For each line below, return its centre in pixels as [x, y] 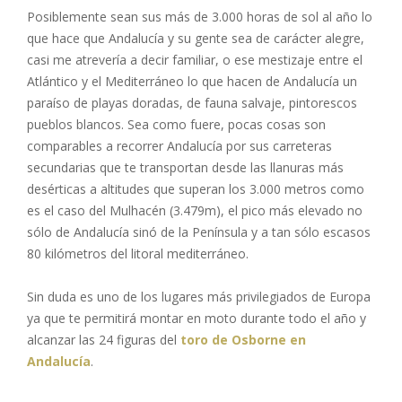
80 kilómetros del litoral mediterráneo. [138, 254]
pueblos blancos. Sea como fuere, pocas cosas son [176, 125]
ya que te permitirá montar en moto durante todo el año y [197, 319]
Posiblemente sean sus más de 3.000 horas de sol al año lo [200, 17]
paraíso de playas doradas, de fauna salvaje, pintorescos [192, 103]
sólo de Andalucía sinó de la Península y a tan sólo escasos [199, 232]
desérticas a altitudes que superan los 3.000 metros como [196, 189]
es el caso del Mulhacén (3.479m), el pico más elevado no [195, 211]
